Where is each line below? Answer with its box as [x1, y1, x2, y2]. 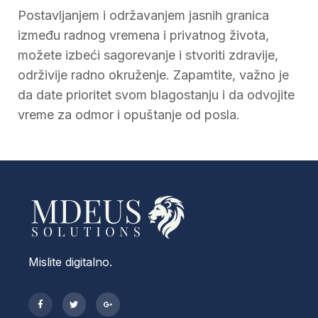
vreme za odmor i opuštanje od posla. [18, 107, 240, 123]
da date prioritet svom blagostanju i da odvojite [18, 87, 295, 103]
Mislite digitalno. [28, 255, 112, 270]
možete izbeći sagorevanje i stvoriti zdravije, [18, 48, 278, 63]
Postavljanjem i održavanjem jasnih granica [18, 8, 269, 23]
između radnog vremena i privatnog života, [18, 28, 269, 43]
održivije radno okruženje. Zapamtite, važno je [18, 67, 289, 83]
